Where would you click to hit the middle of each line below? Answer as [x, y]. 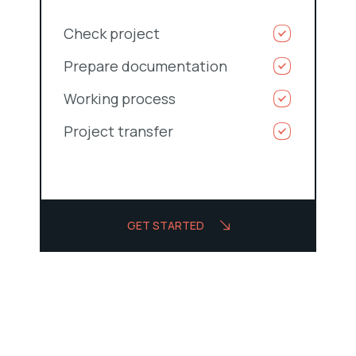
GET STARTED [165, 226]
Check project [112, 34]
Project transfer [118, 132]
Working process [120, 99]
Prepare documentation [145, 66]
